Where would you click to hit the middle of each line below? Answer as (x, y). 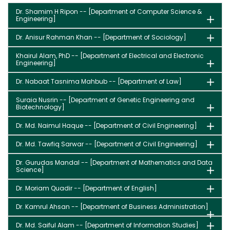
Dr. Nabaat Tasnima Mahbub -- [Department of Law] (99, 81)
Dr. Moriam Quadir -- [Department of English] (87, 188)
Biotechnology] (40, 107)
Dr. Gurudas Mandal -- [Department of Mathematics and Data (114, 162)
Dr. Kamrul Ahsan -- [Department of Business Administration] (112, 207)
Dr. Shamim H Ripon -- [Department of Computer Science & (109, 12)
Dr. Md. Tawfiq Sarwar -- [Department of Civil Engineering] (107, 144)
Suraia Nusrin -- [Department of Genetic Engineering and (105, 100)
